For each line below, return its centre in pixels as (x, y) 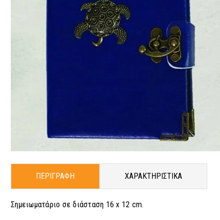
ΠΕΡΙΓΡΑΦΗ (55, 176)
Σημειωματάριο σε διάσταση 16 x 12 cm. (77, 205)
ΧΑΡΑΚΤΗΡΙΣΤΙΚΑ (153, 176)
